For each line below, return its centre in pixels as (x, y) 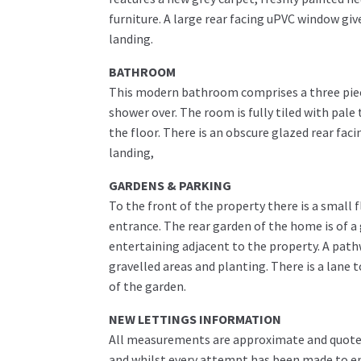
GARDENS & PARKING (170, 186)
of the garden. (147, 286)
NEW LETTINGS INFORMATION (195, 320)
